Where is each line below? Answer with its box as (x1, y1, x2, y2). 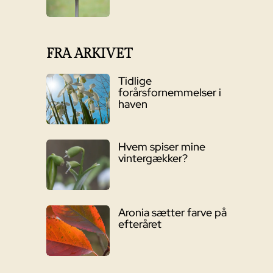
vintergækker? (118, 151, 188, 166)
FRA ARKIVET (46, 46, 132, 62)
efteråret (118, 217, 161, 232)
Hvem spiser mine (118, 140, 205, 154)
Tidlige (118, 74, 152, 88)
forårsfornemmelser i (118, 85, 221, 100)
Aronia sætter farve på (118, 205, 227, 220)
